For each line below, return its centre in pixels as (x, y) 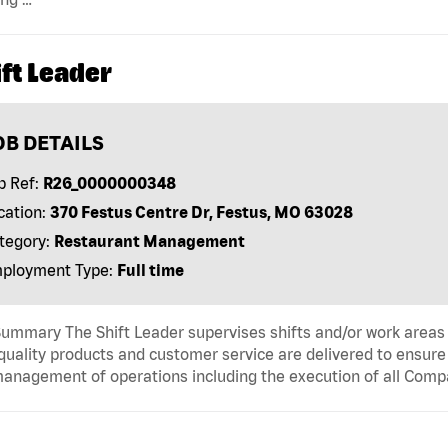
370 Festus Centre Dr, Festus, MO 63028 (201, 211)
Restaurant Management (149, 240)
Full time (150, 269)
